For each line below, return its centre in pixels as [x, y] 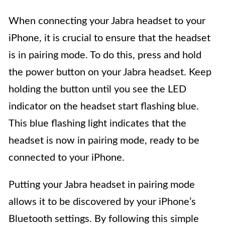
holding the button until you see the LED [97, 90]
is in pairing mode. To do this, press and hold [105, 55]
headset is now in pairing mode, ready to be [104, 141]
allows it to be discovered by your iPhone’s [102, 202]
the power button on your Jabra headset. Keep [110, 73]
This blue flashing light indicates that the [97, 124]
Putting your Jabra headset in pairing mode [102, 185]
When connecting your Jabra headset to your [107, 21]
